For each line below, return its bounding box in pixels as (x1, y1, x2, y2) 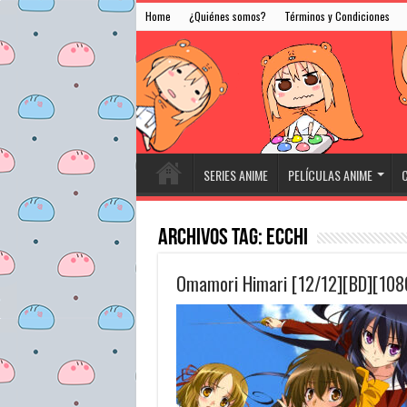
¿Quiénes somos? (188, 8, 266, 24)
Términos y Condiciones (283, 8, 390, 24)
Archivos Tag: (157, 226, 266, 251)
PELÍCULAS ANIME (287, 165, 372, 184)
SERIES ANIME (203, 165, 268, 184)
